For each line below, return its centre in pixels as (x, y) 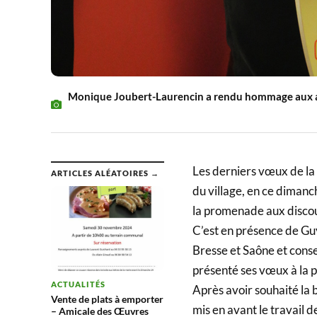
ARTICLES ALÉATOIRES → (105, 173)
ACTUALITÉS (78, 284)
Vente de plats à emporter (107, 299)
